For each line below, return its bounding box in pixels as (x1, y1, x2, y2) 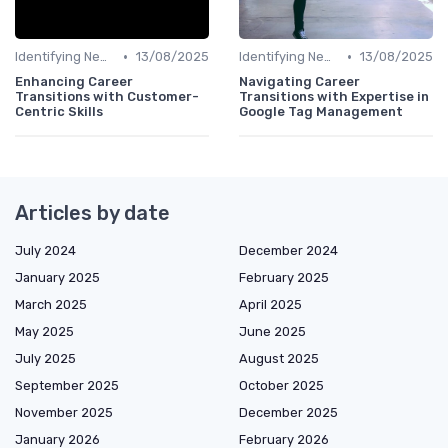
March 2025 (15, 297, 87, 313)
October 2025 (239, 378, 324, 394)
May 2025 (15, 324, 74, 340)
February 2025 (239, 270, 329, 286)
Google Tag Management (239, 104, 403, 120)
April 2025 (239, 297, 302, 313)
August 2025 (239, 351, 319, 367)
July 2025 (15, 351, 76, 367)
